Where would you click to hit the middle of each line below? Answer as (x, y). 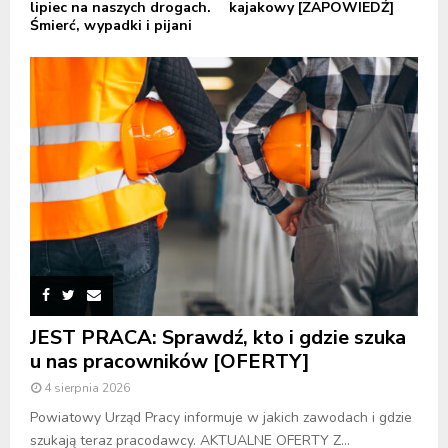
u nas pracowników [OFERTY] (170, 361)
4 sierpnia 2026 (87, 387)
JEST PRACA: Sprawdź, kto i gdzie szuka (218, 337)
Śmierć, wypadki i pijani (111, 26)
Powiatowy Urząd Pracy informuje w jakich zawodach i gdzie (221, 417)
